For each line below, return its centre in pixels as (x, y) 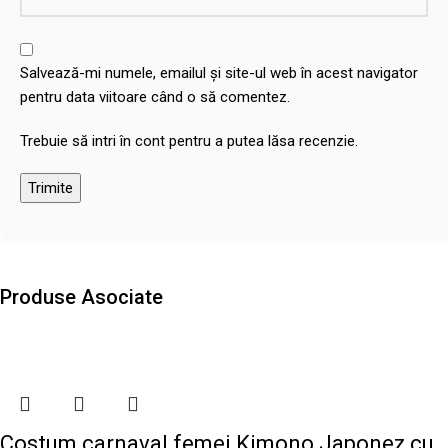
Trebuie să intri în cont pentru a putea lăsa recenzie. (189, 140)
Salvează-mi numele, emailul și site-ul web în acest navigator (219, 72)
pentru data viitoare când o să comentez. (155, 96)
